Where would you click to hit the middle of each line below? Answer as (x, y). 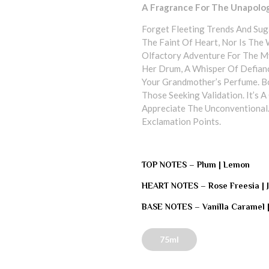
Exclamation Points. (182, 121)
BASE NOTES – (172, 207)
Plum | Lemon (224, 164)
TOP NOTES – (170, 164)
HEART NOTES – (175, 186)
